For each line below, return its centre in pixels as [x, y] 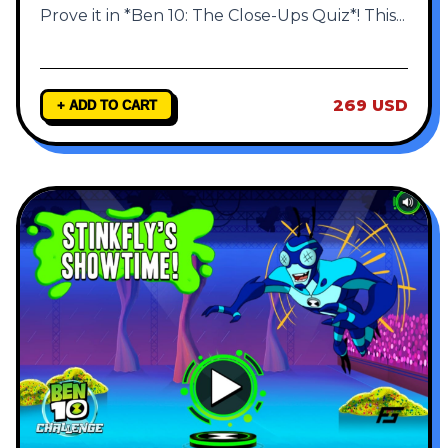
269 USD [370, 106]
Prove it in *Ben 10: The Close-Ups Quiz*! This [218, 16]
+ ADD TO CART [107, 106]
